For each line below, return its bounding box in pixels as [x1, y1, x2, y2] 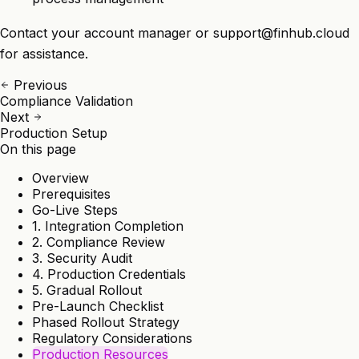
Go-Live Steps [32, 202, 118, 219]
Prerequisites [32, 186, 111, 203]
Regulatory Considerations [32, 330, 192, 347]
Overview [32, 170, 89, 187]
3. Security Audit [32, 250, 132, 267]
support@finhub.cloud [213, 25, 349, 42]
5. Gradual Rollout [32, 282, 142, 299]
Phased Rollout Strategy [32, 314, 179, 331]
